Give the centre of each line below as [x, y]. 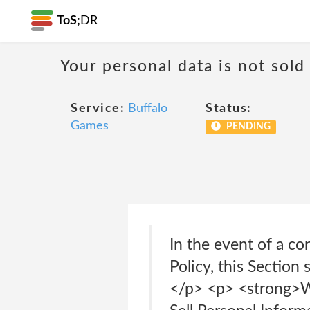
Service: [98, 109]
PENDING [247, 127]
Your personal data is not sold [183, 66]
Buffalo [148, 109]
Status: [229, 109]
